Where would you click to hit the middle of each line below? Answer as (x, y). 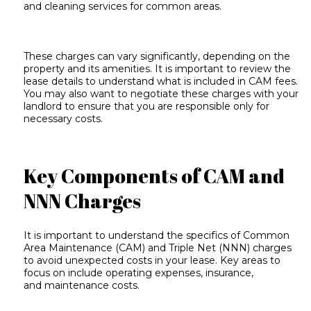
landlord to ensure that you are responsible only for (147, 107)
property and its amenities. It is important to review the (158, 69)
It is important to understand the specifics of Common (157, 235)
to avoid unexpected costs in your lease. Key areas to (152, 260)
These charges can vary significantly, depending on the (157, 57)
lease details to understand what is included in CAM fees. (161, 82)
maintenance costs (91, 285)
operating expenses (153, 272)
